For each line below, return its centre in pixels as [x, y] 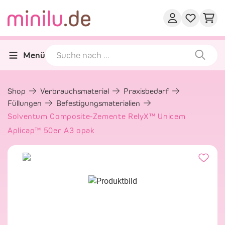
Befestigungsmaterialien [99, 103]
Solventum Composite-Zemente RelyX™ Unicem [97, 116]
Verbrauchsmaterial [76, 91]
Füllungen [26, 103]
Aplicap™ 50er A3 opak [51, 130]
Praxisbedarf [147, 91]
